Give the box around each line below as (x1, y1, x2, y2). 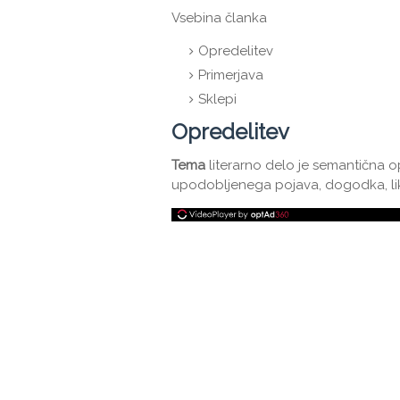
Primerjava (198, 67, 263, 83)
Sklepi (198, 91, 237, 107)
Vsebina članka (171, 10, 267, 26)
